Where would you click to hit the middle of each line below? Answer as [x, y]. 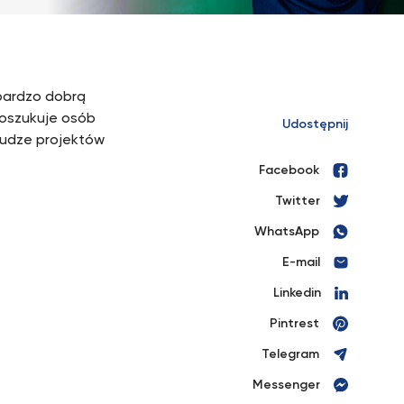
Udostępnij [315, 124]
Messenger [286, 385]
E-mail [301, 262]
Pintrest [294, 324]
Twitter [298, 201]
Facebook [289, 170]
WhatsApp [287, 232]
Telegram [290, 354]
